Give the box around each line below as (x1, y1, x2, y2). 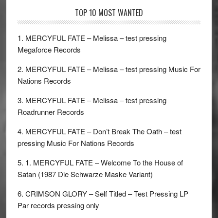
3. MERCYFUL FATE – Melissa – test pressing (17, 95, 166, 105)
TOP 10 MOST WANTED (74, 7, 143, 18)
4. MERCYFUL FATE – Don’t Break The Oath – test (17, 126, 182, 136)
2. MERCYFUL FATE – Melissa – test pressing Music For (17, 64, 200, 74)
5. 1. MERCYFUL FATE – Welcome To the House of (17, 157, 183, 167)
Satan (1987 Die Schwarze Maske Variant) (17, 169, 153, 179)
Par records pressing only (17, 200, 99, 210)
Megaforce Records (17, 44, 81, 54)
